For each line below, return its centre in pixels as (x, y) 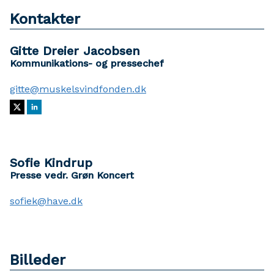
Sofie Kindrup (51, 163)
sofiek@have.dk (46, 201)
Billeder (38, 260)
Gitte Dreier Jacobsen (75, 51)
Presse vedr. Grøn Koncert (72, 175)
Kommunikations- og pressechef (87, 63)
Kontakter (45, 19)
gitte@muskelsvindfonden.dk (78, 89)
